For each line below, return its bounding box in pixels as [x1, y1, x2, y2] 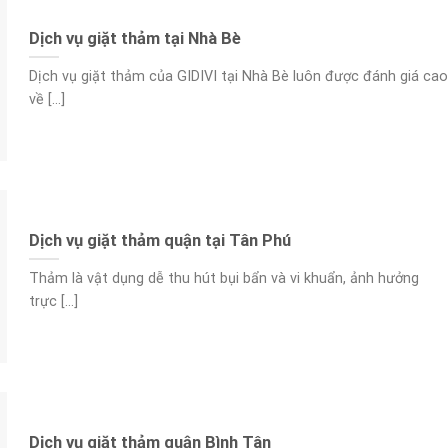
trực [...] [28, 293, 78, 311]
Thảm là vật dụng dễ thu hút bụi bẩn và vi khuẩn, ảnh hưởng [28, 270, 419, 288]
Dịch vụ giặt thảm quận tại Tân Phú [28, 230, 291, 250]
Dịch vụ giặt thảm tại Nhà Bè [28, 28, 241, 48]
